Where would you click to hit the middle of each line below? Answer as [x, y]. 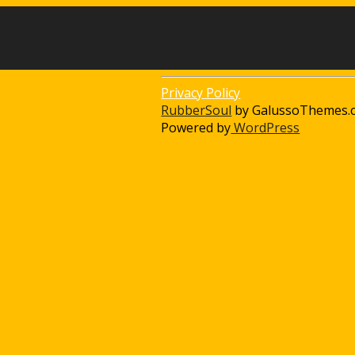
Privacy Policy [201, 93]
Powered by [196, 128]
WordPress [265, 128]
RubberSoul [197, 110]
